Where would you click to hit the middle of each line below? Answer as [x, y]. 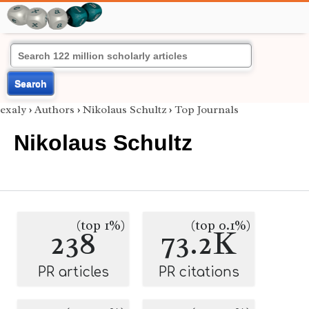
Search [31, 83]
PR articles [73, 272]
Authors [54, 110]
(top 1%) [101, 226]
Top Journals [207, 110]
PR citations [199, 272]
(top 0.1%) [221, 226]
